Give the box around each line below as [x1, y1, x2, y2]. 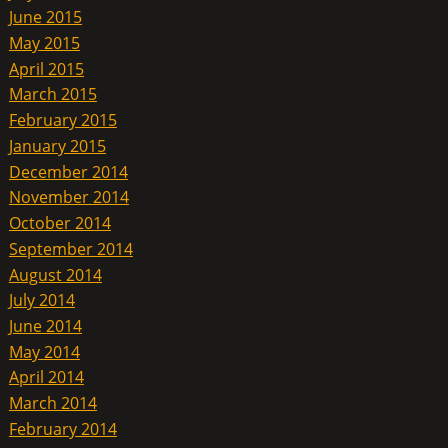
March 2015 [8, 83, 97, 106]
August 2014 [8, 263, 102, 286]
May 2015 [8, 31, 80, 54]
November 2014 [8, 186, 129, 209]
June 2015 [8, 6, 82, 29]
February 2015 [8, 108, 117, 131]
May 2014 [8, 340, 80, 363]
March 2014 [8, 391, 97, 414]
